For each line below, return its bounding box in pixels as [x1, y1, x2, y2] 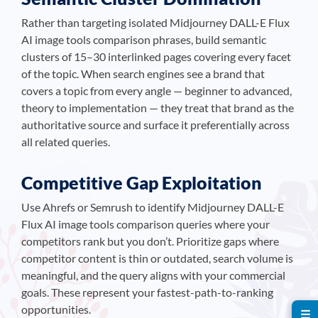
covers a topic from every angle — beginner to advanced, [21, 84, 292, 97]
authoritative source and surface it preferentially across [21, 118, 290, 131]
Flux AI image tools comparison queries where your [21, 217, 270, 231]
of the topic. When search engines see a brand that [21, 67, 265, 80]
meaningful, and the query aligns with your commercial [21, 268, 285, 282]
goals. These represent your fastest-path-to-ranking [21, 285, 273, 299]
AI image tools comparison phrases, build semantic [21, 33, 266, 46]
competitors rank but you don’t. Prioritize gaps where [21, 234, 279, 248]
